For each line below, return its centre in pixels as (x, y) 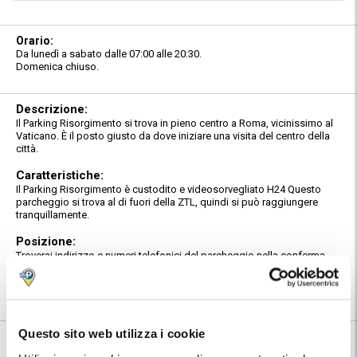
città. (27, 148)
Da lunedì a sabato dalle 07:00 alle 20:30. (109, 53)
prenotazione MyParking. (73, 268)
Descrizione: (52, 109)
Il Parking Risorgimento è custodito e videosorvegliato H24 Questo (169, 189)
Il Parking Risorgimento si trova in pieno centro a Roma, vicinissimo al (175, 123)
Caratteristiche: (60, 175)
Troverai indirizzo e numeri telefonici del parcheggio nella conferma (171, 255)
